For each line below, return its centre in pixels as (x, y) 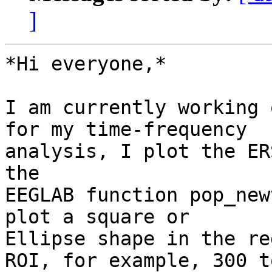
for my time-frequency (126, 130)
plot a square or (97, 217)
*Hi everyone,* (86, 64)
